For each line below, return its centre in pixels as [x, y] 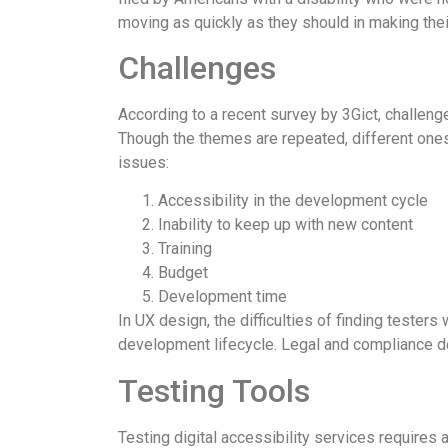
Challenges [196, 68]
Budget [182, 273]
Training [184, 249]
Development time [222, 297]
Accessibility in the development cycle [292, 201]
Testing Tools [213, 390]
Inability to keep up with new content [285, 225]
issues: [143, 163]
